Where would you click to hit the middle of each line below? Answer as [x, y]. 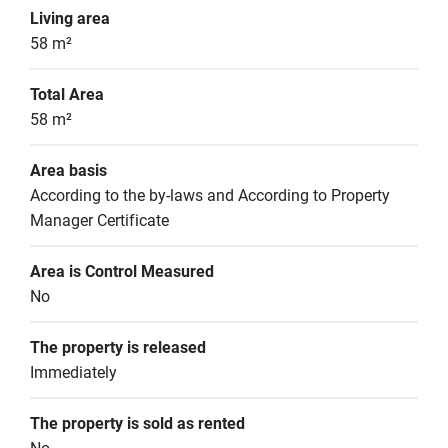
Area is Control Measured [122, 271]
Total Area [67, 94]
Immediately [73, 372]
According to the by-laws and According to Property [210, 195]
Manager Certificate [99, 220]
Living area [70, 18]
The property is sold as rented [137, 423]
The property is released [118, 347]
